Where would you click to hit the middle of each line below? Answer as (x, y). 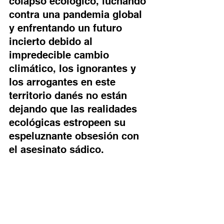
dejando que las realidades (74, 109)
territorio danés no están (69, 96)
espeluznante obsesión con (75, 136)
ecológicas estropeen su (69, 123)
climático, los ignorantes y (74, 69)
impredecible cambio (60, 55)
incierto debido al (52, 42)
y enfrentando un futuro (67, 28)
